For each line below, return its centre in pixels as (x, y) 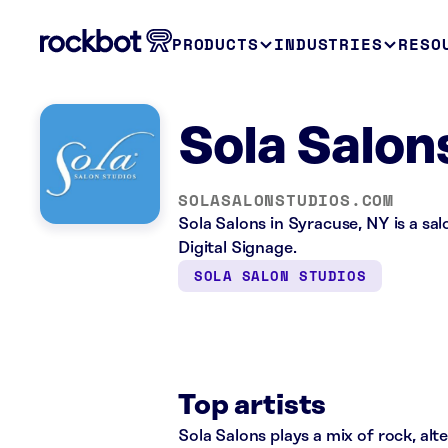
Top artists (252, 405)
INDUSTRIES (328, 44)
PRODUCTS (215, 44)
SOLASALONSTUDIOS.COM (286, 200)
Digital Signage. (237, 248)
